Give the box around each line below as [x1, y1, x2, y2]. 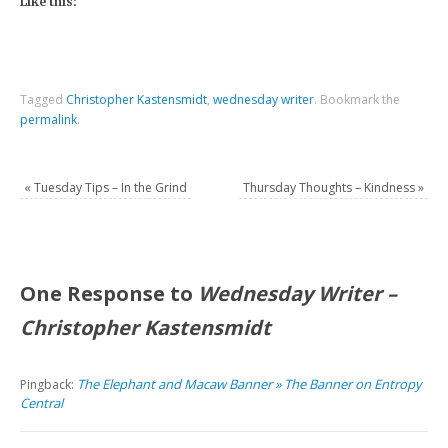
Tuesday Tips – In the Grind [31, 178, 188, 196]
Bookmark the [317, 90, 401, 108]
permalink [20, 110, 78, 128]
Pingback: [20, 375, 78, 393]
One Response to [20, 279, 199, 307]
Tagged [20, 90, 67, 108]
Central [20, 393, 64, 412]
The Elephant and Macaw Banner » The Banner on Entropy [77, 374, 423, 393]
